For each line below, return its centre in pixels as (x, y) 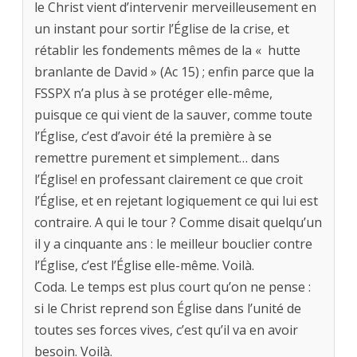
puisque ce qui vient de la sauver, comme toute (173, 115)
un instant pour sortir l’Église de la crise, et (162, 29)
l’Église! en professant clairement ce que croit (169, 180)
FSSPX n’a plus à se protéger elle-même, (153, 94)
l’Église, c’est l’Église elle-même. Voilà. (144, 266)
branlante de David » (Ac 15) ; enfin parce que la (174, 72)
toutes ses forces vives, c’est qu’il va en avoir (166, 330)
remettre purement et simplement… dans (157, 158)
